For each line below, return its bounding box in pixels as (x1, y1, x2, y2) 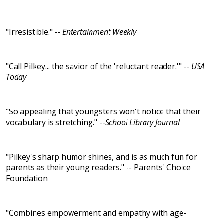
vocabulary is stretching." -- (6, 117, 105, 128)
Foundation (6, 173, 48, 184)
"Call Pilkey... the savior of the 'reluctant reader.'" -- (6, 61, 191, 72)
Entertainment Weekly (62, 26, 136, 37)
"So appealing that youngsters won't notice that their (6, 106, 200, 117)
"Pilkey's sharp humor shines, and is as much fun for (6, 151, 197, 163)
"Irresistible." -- (6, 26, 62, 37)
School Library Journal (105, 117, 180, 128)
